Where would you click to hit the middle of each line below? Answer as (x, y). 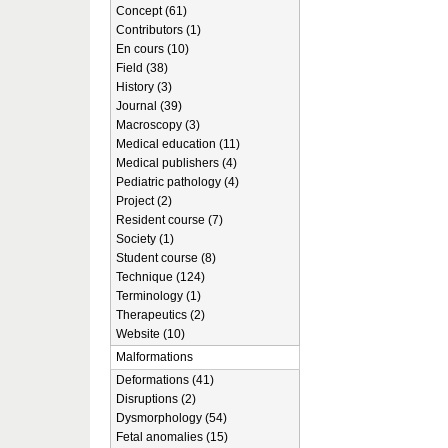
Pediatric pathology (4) (177, 182)
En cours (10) (152, 49)
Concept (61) (151, 11)
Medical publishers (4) (176, 163)
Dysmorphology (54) (171, 418)
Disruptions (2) (156, 399)
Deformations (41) (165, 380)
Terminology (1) (158, 296)
